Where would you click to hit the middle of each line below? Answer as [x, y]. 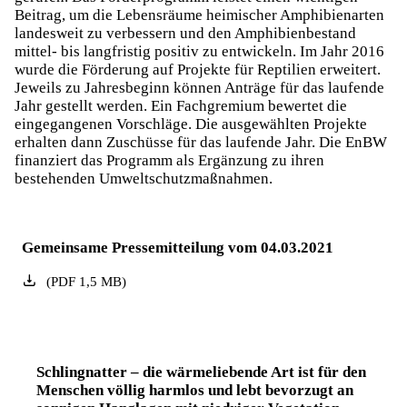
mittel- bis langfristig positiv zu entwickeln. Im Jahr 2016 [199, 51]
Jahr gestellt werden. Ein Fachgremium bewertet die [181, 106]
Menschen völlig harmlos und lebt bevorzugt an [195, 390]
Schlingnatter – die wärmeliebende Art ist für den [201, 372]
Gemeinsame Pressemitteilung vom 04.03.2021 [178, 248]
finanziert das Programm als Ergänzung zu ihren [169, 160]
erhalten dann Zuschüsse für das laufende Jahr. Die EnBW [201, 142]
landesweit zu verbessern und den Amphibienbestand [185, 33]
